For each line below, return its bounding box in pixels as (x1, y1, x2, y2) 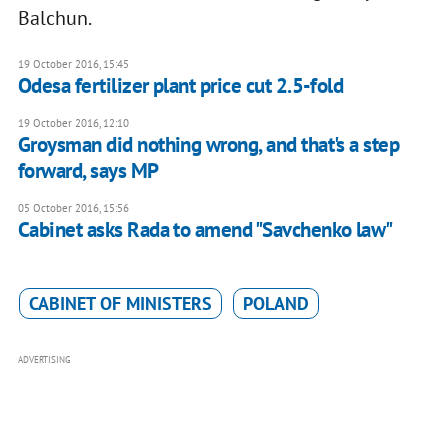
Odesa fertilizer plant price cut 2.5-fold (17, 71, 344, 99)
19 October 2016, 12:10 (17, 115, 129, 130)
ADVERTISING (17, 353, 71, 365)
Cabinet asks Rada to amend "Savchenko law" (17, 215, 393, 243)
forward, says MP (17, 156, 159, 184)
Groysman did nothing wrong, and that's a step (17, 130, 400, 158)
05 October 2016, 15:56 (17, 200, 129, 215)
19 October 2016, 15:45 (17, 56, 129, 71)
